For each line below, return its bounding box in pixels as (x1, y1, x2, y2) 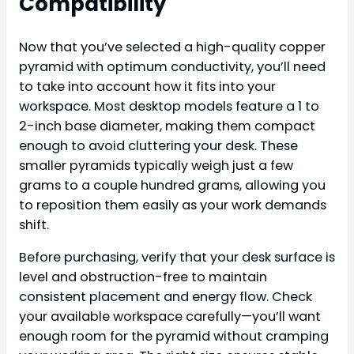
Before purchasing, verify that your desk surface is (19, 248, 335, 267)
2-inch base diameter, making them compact (19, 116, 315, 135)
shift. (19, 215, 49, 234)
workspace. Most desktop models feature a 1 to (19, 96, 319, 115)
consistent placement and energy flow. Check (19, 288, 312, 307)
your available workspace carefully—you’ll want (19, 307, 321, 326)
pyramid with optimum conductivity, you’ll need (19, 57, 326, 76)
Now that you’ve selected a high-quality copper (19, 37, 326, 56)
